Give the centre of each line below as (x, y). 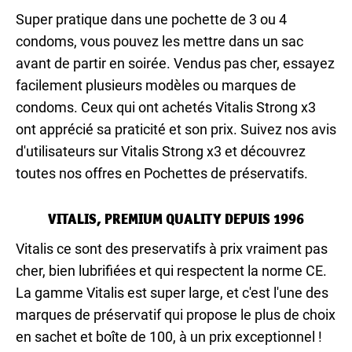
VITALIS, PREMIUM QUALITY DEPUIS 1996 (176, 218)
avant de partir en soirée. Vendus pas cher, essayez (175, 63)
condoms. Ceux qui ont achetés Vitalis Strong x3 (166, 107)
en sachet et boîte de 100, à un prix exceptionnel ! (169, 336)
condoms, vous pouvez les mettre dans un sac (159, 41)
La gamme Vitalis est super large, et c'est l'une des (172, 292)
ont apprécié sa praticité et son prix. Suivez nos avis (176, 129)
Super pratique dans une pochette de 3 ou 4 (151, 19)
